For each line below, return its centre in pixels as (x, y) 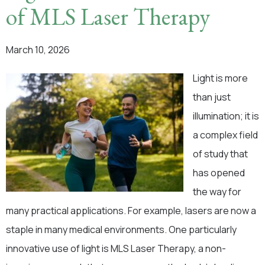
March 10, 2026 (38, 50)
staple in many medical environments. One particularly (121, 230)
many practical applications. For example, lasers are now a (131, 211)
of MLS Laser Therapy (108, 17)
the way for (217, 192)
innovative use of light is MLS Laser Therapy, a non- (116, 248)
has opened (219, 173)
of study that (220, 154)
